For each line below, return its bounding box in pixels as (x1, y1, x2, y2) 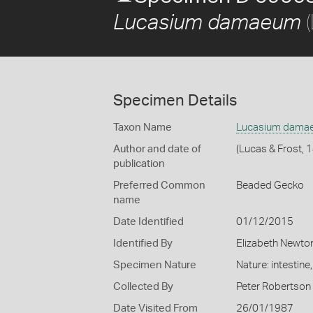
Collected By (113, 282, 173, 292)
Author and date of (113, 144, 201, 154)
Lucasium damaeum (113, 13, 301, 34)
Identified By (113, 238, 173, 249)
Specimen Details (113, 93, 237, 108)
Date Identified (113, 217, 184, 227)
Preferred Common (113, 180, 205, 191)
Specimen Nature (113, 260, 196, 270)
